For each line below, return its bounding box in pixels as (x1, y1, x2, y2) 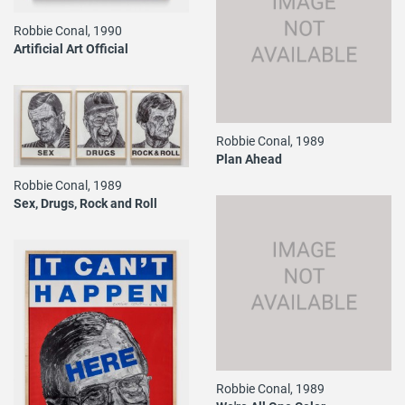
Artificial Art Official (14, 39, 128, 57)
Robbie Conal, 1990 (14, 21, 122, 39)
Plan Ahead (216, 149, 282, 167)
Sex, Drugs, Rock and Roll (14, 193, 157, 212)
